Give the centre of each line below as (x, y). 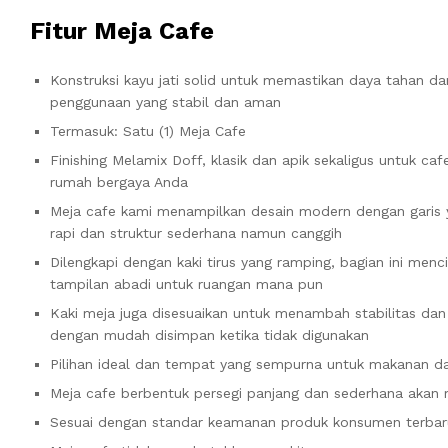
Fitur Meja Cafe (122, 30)
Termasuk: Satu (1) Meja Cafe (148, 130)
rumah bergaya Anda (119, 181)
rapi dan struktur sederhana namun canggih (196, 232)
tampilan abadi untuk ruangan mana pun (186, 283)
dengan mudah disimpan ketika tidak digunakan (209, 334)
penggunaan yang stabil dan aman (165, 101)
